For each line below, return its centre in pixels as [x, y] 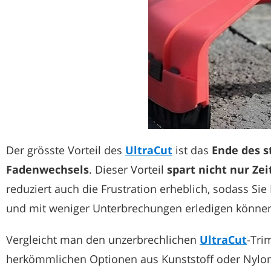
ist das [192, 150]
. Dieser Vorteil [128, 169]
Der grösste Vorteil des [66, 150]
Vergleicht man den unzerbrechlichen [103, 239]
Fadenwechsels [47, 169]
